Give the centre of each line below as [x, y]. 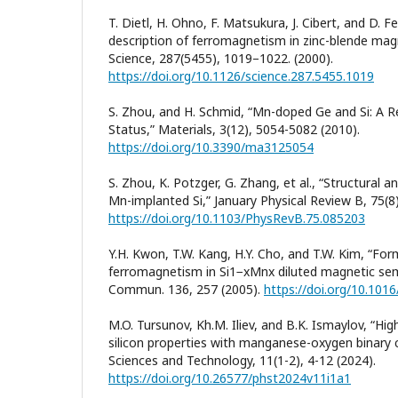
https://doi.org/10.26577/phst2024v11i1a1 [230, 378]
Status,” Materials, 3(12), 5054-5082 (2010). [234, 129]
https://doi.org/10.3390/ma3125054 [211, 147]
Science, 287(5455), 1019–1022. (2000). [221, 58]
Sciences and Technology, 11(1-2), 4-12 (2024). [242, 360]
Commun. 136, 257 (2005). [186, 289]
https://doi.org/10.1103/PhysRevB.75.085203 [237, 218]
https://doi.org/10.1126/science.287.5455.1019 [241, 76]
